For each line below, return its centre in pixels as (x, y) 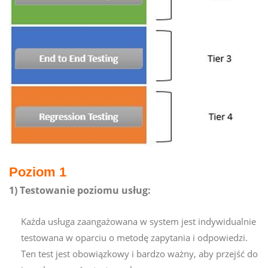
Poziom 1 (38, 172)
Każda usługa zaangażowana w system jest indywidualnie (138, 221)
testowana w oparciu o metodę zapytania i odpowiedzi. (134, 237)
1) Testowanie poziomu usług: (80, 190)
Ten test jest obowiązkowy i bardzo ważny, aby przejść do (139, 253)
